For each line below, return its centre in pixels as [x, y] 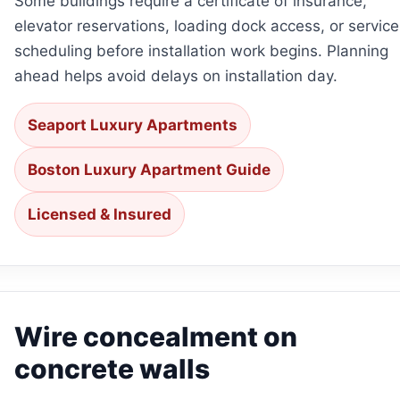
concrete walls [112, 368]
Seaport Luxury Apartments [132, 125]
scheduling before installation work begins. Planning [201, 50]
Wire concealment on [155, 336]
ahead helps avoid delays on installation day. [175, 75]
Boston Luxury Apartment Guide [149, 169]
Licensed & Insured [99, 214]
